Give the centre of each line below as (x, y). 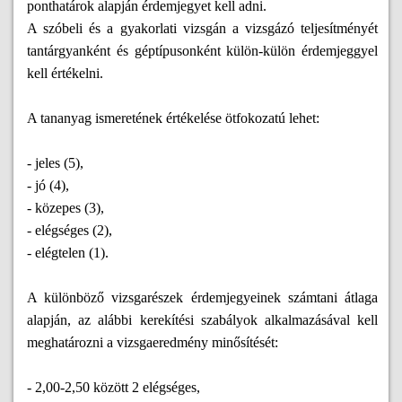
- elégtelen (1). (68, 253)
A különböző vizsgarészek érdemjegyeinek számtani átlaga (203, 298)
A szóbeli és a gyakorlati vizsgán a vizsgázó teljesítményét (203, 29)
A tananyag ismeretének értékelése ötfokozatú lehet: (173, 118)
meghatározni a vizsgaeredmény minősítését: (153, 343)
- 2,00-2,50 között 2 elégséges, (114, 388)
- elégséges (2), (70, 231)
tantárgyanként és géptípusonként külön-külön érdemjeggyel (203, 51)
